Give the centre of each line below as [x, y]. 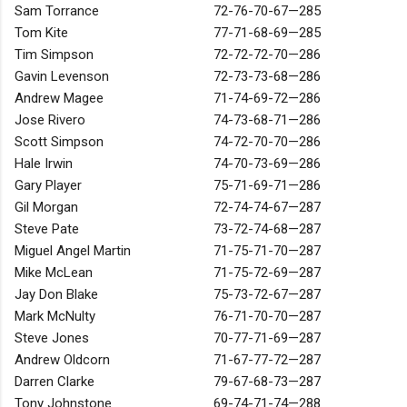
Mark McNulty [55, 317]
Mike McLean [54, 273]
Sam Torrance [57, 11]
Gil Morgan [46, 208]
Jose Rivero [50, 120]
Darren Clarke [55, 382]
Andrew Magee [59, 99]
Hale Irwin [44, 164]
